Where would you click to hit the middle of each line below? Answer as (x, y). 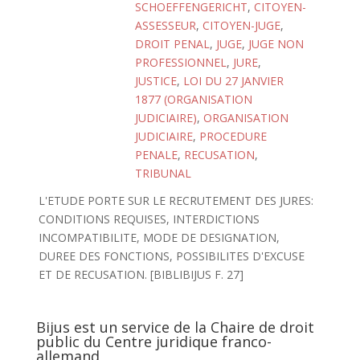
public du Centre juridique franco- (153, 342)
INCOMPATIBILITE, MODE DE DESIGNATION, (159, 237)
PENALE (156, 155)
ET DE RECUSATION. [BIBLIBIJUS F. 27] (141, 274)
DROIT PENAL (172, 44)
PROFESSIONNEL (181, 62)
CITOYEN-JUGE (241, 25)
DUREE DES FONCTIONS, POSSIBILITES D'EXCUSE (171, 256)
